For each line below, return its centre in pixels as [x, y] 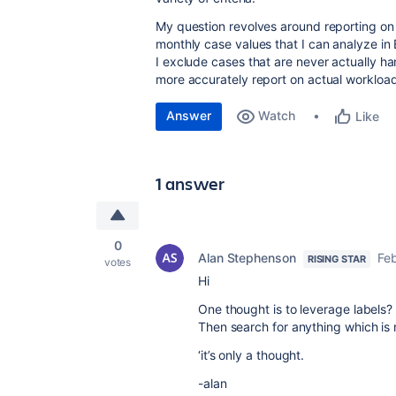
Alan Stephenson [247, 258]
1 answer [190, 183]
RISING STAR [336, 259]
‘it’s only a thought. [251, 355]
